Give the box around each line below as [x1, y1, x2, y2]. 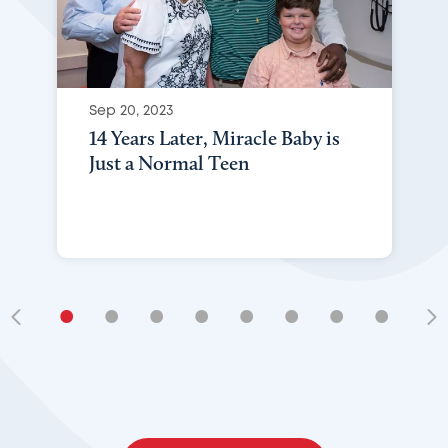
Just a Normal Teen [88, 150, 250, 175]
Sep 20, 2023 [88, 104, 173, 117]
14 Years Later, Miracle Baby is [88, 125, 340, 150]
